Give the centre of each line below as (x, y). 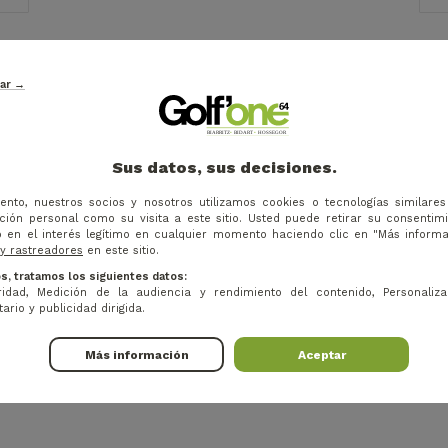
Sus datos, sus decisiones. (224, 168)
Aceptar (321, 354)
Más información (136, 354)
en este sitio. (121, 251)
